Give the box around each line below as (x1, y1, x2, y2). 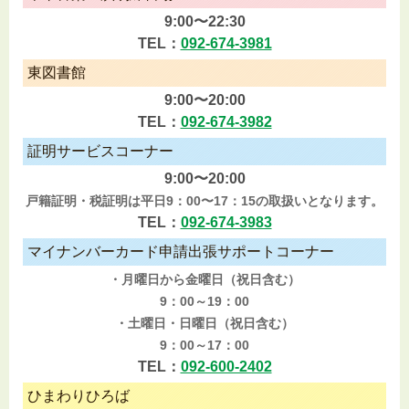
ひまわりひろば (27, 388, 130, 404)
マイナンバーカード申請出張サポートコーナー (27, 244, 334, 260)
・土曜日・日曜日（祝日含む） (115, 317, 294, 331)
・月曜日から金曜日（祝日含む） (109, 273, 300, 288)
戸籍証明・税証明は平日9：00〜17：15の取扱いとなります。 (26, 194, 383, 209)
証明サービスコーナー (27, 143, 173, 160)
